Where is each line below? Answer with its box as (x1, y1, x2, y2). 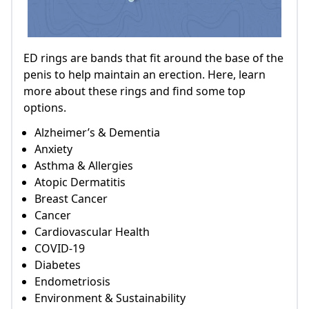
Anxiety (34, 141, 72, 157)
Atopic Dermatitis (34, 175, 126, 190)
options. (23, 100, 66, 116)
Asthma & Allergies (34, 158, 133, 174)
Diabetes (34, 257, 81, 273)
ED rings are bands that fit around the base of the (23, 50, 283, 66)
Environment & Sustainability (34, 290, 186, 306)
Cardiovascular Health (34, 224, 150, 240)
